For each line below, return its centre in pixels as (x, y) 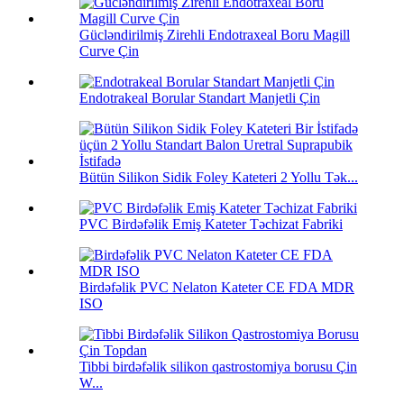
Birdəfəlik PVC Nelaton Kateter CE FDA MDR (217, 288)
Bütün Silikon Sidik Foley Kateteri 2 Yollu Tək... (219, 178)
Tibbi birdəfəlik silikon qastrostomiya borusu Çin (218, 367)
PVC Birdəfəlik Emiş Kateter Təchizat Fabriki (211, 225)
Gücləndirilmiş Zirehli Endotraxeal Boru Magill (215, 35)
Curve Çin (109, 51)
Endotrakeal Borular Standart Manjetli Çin (200, 98)
